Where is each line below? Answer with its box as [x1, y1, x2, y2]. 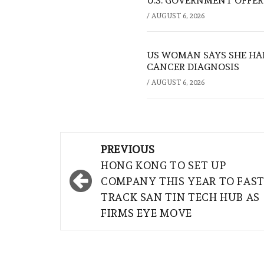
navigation [66, 157, 153, 178]
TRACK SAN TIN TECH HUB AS [101, 191, 260, 204]
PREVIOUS [101, 143, 156, 156]
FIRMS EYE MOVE [101, 207, 192, 220]
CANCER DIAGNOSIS [147, 61, 239, 73]
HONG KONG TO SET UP [101, 159, 226, 172]
